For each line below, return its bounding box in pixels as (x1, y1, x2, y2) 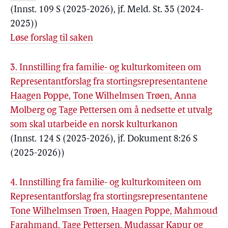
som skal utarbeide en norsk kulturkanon (10, 120, 178, 130)
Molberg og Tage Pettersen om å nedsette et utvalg (10, 106, 212, 116)
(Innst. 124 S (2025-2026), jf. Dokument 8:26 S (10, 134, 197, 144)
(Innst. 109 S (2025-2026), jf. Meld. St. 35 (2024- (10, 5, 204, 15)
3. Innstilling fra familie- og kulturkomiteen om (10, 63, 202, 73)
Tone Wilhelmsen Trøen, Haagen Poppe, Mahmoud (10, 207, 218, 216)
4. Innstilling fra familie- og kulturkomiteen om (10, 178, 202, 188)
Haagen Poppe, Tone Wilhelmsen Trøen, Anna (10, 92, 196, 101)
